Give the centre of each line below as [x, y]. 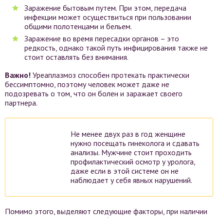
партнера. [21, 103]
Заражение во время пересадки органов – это [102, 38]
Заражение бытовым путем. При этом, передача [105, 8]
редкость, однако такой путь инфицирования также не [116, 48]
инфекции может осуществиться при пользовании [108, 17]
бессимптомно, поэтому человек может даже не [87, 84]
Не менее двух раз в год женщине [128, 134]
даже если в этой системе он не [125, 171]
